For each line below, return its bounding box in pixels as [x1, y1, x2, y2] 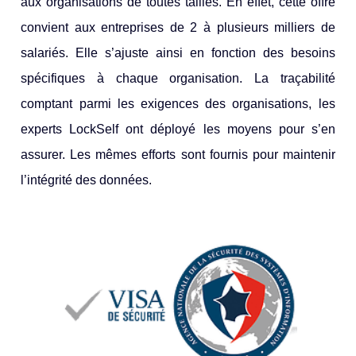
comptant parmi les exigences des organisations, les [21, 96, 335, 110]
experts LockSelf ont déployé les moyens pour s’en [21, 122, 335, 136]
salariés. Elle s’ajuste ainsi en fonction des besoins [21, 45, 335, 60]
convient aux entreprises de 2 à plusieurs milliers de [21, 20, 335, 34]
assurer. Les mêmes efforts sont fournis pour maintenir [21, 147, 335, 161]
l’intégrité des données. [21, 172, 153, 187]
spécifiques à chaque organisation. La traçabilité [21, 71, 335, 85]
